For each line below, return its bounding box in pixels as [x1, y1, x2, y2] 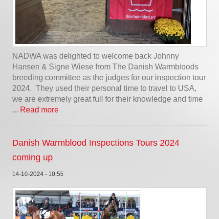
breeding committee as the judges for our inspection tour [12, 73, 206, 82]
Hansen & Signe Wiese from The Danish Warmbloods [12, 62, 198, 71]
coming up [12, 152, 53, 162]
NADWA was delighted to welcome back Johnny [12, 51, 179, 60]
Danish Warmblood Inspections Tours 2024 [12, 137, 179, 148]
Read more [20, 105, 59, 114]
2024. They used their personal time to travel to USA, [12, 84, 197, 92]
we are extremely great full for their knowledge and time [12, 94, 203, 103]
